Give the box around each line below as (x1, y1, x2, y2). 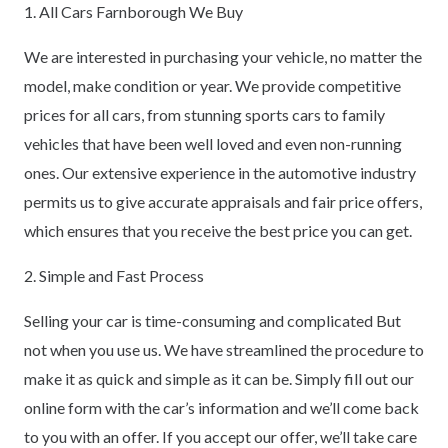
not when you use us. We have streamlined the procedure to (24, 340, 424, 360)
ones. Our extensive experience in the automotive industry (24, 163, 416, 183)
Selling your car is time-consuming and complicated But (24, 311, 401, 331)
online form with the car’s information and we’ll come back (24, 398, 419, 418)
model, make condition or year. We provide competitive (24, 76, 401, 96)
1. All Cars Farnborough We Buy (24, 2, 243, 22)
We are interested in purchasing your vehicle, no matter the (24, 47, 422, 67)
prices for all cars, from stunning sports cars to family (24, 105, 385, 125)
